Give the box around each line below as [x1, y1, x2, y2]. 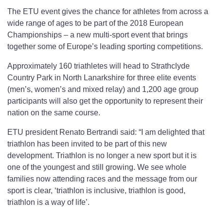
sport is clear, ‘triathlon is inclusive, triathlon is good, [7, 186, 185, 195]
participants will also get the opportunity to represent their [7, 97, 203, 106]
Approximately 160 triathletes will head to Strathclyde [7, 62, 190, 71]
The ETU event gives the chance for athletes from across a [7, 7, 208, 16]
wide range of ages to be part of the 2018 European [7, 19, 183, 28]
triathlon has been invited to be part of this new [7, 140, 167, 148]
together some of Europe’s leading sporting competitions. [7, 42, 203, 51]
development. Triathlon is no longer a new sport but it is [7, 151, 197, 160]
